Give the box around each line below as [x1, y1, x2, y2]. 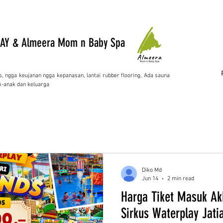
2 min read [167, 175, 194, 182]
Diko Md [142, 167, 162, 174]
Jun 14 [142, 175, 158, 182]
